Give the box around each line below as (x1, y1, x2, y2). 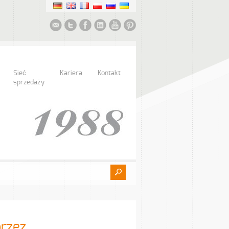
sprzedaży (13, 79, 44, 86)
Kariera (60, 70, 82, 77)
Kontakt (98, 70, 121, 77)
